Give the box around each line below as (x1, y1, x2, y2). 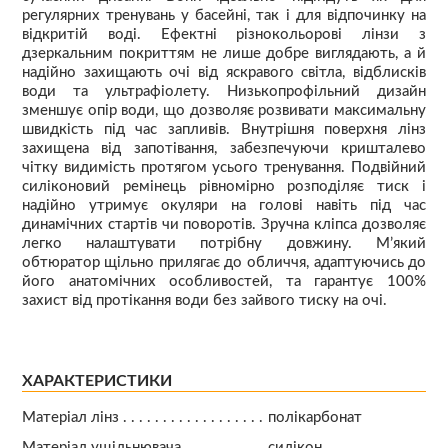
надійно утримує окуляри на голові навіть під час (21, 197, 427, 213)
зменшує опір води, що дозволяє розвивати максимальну (21, 102, 427, 118)
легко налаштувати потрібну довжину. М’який (21, 235, 427, 251)
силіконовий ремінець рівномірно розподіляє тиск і (21, 178, 427, 194)
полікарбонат (268, 409, 363, 425)
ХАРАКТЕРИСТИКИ (21, 372, 172, 389)
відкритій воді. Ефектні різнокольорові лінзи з (21, 26, 427, 42)
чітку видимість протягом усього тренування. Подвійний (21, 159, 427, 175)
